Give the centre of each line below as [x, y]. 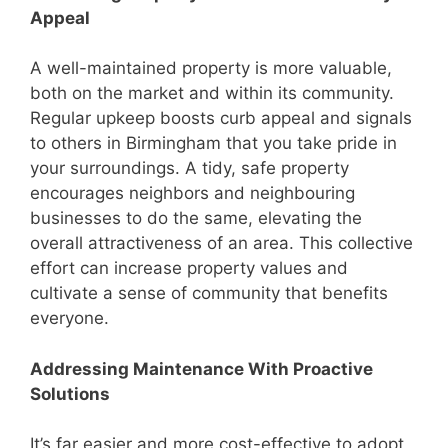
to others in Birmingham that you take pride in [213, 143]
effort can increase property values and [189, 268]
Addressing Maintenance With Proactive [201, 368]
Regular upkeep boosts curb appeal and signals [221, 118]
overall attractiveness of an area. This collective [221, 243]
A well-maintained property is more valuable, [211, 68]
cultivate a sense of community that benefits [209, 293]
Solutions [70, 393]
